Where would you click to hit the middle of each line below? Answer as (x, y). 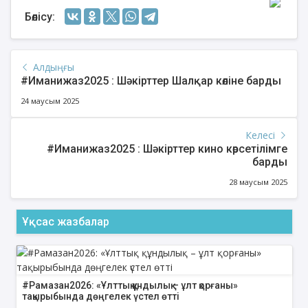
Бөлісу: (40, 16)
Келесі (262, 135)
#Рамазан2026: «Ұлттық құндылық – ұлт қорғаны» (130, 286)
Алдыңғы (52, 67)
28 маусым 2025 (258, 182)
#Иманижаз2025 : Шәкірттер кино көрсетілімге (167, 149)
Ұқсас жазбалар (65, 222)
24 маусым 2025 (50, 101)
